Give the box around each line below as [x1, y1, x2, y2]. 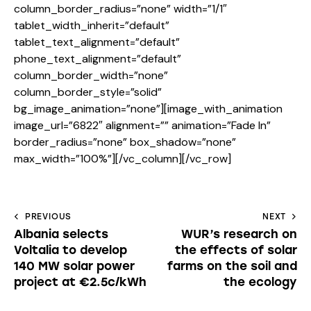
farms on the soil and [167, 259, 297, 274]
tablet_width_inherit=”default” [14, 18, 169, 33]
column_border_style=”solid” [14, 85, 162, 100]
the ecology [224, 275, 297, 289]
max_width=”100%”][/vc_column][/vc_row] [14, 151, 231, 167]
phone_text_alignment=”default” [14, 51, 181, 67]
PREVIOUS [24, 212, 72, 222]
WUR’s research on [181, 227, 297, 242]
